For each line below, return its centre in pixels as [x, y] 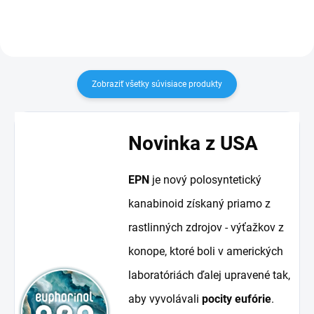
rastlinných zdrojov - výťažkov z [206, 227]
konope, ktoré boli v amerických [206, 251]
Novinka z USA [193, 143]
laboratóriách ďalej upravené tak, [210, 275]
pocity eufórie [237, 299]
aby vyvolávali [165, 299]
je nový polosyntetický [206, 179]
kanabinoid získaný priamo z [200, 203]
